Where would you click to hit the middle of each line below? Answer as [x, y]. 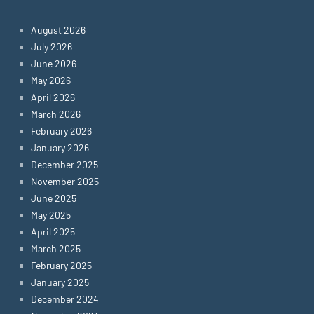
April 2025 [53, 232]
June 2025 [54, 198]
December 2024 [65, 299]
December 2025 [64, 164]
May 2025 [51, 215]
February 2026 [61, 131]
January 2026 [60, 148]
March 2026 [56, 114]
